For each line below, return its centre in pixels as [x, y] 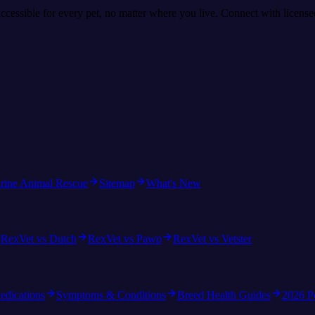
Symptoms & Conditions [111, 295]
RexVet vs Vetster [212, 239]
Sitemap [117, 184]
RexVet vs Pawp [125, 239]
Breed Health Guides [224, 295]
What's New [174, 184]
